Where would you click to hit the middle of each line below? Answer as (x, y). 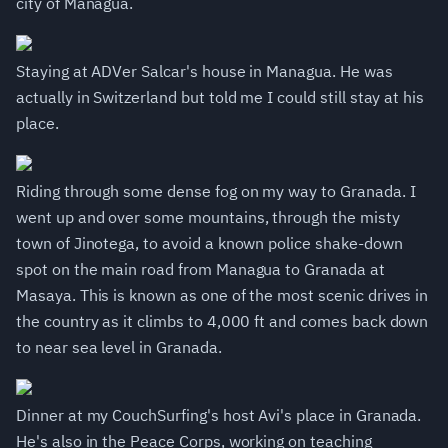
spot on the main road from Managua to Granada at (200, 269)
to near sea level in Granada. (119, 347)
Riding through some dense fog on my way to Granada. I (216, 191)
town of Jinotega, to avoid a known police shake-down (209, 243)
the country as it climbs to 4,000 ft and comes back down (222, 321)
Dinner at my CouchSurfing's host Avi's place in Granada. (219, 415)
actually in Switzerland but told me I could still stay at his (220, 97)
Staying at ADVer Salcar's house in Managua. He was (204, 71)
